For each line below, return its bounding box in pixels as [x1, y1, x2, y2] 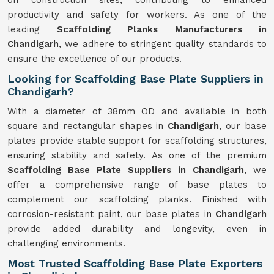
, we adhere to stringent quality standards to [59, 39, 267, 50]
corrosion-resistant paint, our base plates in [7, 209, 215, 220]
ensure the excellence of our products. [7, 53, 182, 64]
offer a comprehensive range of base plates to [7, 179, 267, 190]
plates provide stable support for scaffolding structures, [7, 135, 267, 146]
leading [7, 24, 57, 35]
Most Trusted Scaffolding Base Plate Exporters [7, 257, 262, 270]
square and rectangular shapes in [7, 120, 168, 131]
